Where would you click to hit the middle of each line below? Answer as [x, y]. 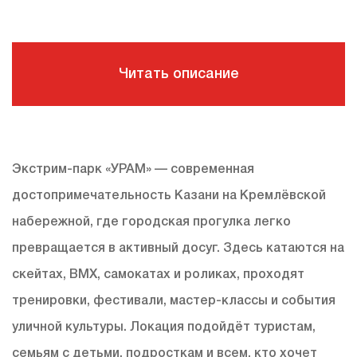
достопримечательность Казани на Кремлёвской [169, 196]
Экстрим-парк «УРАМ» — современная [133, 170]
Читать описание [178, 75]
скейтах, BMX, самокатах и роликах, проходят [158, 275]
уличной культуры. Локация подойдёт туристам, [164, 328]
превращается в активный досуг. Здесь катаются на [178, 249]
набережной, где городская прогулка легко [151, 223]
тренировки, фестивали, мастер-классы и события [174, 302]
